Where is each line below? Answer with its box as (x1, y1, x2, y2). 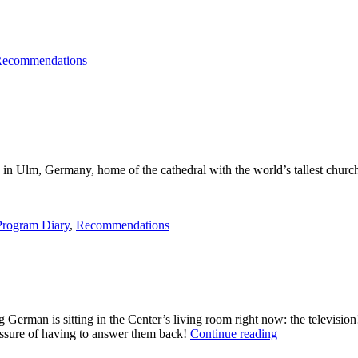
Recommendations (76, 217, 169, 232)
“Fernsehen (276, 326, 334, 340)
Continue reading (190, 327, 277, 341)
